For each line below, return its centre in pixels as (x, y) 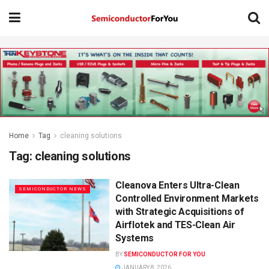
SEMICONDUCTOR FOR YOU (165, 255)
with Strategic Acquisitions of (180, 212)
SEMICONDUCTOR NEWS (53, 189)
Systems (134, 238)
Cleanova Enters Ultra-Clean (177, 186)
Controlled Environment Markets (187, 199)
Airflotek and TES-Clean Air (175, 225)
